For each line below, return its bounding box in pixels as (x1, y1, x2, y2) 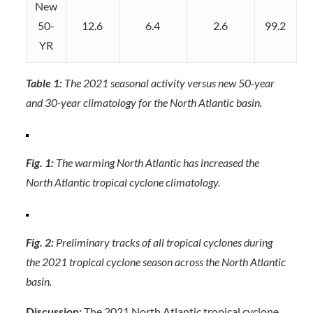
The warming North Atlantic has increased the (53, 156, 259, 169)
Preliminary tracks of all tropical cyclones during (53, 235, 272, 249)
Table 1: (25, 76, 62, 89)
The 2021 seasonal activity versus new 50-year (61, 76, 275, 89)
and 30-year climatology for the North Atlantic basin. (25, 96, 262, 109)
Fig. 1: (25, 156, 54, 169)
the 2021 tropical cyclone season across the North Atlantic (25, 255, 286, 268)
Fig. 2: (25, 235, 54, 249)
